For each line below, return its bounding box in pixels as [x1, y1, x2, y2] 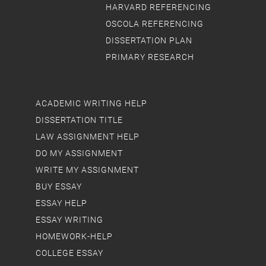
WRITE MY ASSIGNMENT [36, 165, 139, 175]
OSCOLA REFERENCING [106, 19, 204, 28]
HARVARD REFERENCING [106, 2, 211, 12]
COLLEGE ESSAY [36, 248, 103, 258]
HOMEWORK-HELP [36, 232, 113, 241]
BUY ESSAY [36, 182, 82, 191]
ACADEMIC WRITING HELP [36, 99, 147, 108]
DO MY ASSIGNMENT [36, 148, 123, 158]
